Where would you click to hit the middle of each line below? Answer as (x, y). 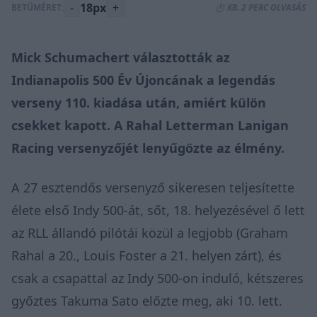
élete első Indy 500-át (76, 210)
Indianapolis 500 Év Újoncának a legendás (143, 80)
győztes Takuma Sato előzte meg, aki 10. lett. (147, 300)
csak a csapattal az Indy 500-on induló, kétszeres (157, 278)
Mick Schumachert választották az (121, 57)
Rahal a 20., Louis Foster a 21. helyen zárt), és (146, 255)
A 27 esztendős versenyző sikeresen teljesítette (153, 187)
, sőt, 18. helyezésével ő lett (223, 210)
